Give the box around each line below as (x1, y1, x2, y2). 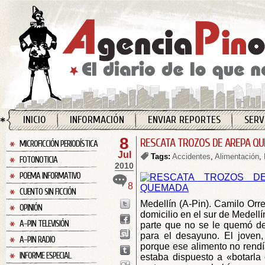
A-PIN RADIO (20, 235, 55, 245)
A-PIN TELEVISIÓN (20, 219, 69, 229)
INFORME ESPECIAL (20, 251, 71, 261)
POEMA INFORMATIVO (20, 171, 80, 181)
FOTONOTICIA (20, 155, 57, 165)
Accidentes (172, 152, 211, 161)
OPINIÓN (20, 203, 42, 213)
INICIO (23, 114, 46, 126)
